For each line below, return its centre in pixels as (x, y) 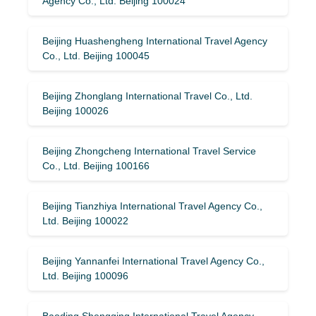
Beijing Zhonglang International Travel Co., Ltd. (147, 96)
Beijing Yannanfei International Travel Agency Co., (153, 261)
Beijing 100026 (75, 110)
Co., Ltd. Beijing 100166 (96, 165)
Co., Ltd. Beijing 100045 (96, 55)
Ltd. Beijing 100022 (85, 220)
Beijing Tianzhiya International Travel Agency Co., (152, 206)
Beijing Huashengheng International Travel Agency (155, 41)
